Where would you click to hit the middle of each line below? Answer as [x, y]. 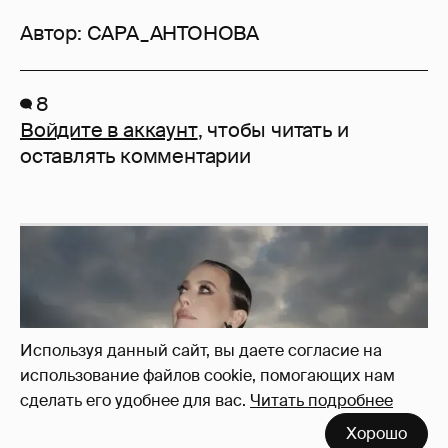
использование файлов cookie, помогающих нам [207, 375]
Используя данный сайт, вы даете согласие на [201, 350]
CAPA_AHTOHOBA [173, 33]
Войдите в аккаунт [109, 130]
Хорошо [376, 433]
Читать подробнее [321, 400]
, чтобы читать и [273, 130]
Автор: [53, 33]
